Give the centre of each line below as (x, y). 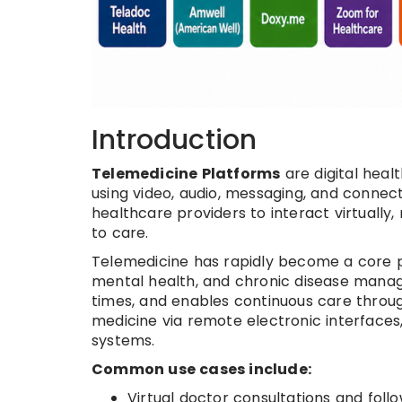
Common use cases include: (201, 369)
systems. (123, 340)
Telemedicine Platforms (186, 173)
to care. (120, 232)
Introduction (175, 140)
